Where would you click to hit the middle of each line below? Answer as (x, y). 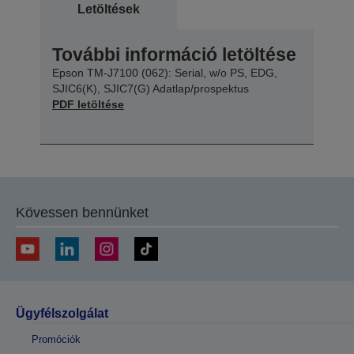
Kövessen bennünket (82, 212)
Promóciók (56, 339)
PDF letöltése (88, 104)
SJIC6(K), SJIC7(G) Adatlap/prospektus (151, 88)
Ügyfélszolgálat (62, 313)
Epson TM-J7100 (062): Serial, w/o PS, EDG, (165, 72)
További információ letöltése (174, 54)
